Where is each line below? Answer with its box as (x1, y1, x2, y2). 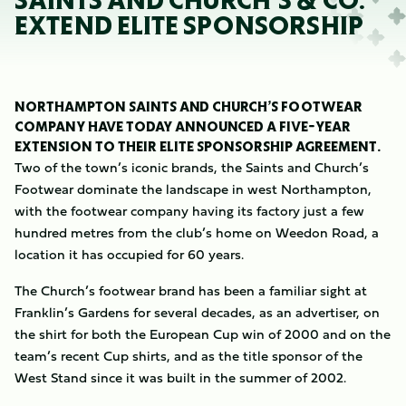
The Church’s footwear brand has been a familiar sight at (14, 280, 367, 301)
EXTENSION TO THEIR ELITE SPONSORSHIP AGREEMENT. (14, 140, 381, 152)
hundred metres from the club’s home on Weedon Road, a (14, 222, 379, 243)
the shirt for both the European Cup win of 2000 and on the (14, 324, 391, 344)
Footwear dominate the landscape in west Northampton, (14, 179, 372, 199)
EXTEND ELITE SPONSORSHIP (14, 14, 363, 37)
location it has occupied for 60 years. (14, 244, 244, 265)
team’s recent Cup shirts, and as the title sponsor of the (14, 345, 362, 366)
